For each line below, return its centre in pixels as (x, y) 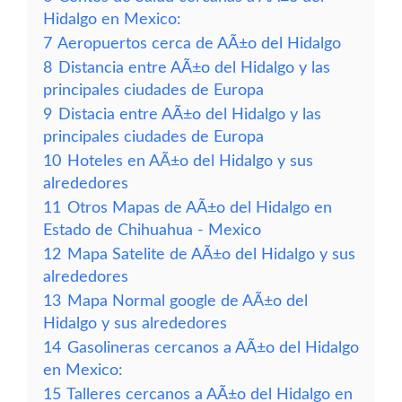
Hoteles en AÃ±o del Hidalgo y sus (190, 161)
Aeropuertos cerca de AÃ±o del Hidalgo (199, 44)
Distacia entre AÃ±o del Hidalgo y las (190, 114)
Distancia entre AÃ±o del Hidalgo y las (194, 68)
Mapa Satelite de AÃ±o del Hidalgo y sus (211, 254)
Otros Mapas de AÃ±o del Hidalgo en (200, 208)
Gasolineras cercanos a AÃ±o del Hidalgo (213, 348)
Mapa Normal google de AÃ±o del (188, 301)
